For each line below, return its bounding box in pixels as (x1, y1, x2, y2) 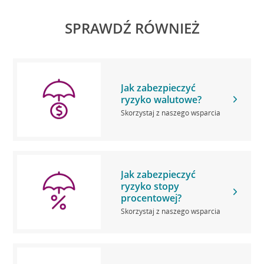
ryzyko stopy (120, 179, 179, 193)
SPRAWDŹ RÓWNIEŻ (64, 18, 200, 38)
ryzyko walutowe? (120, 93, 202, 106)
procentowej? (120, 191, 181, 204)
